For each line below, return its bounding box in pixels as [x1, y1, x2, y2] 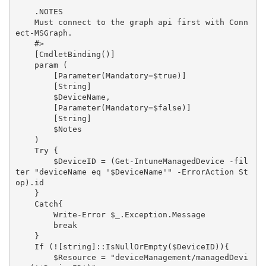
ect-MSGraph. [15, 28, 72, 38]
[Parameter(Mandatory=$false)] [15, 103, 53, 113]
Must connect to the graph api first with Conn [15, 18, 34, 27]
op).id [15, 178, 44, 188]
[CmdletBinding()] [15, 50, 34, 59]
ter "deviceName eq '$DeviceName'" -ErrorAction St [15, 167, 248, 177]
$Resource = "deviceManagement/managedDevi [15, 253, 53, 262]
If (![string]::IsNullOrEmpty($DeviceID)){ [15, 242, 34, 252]
